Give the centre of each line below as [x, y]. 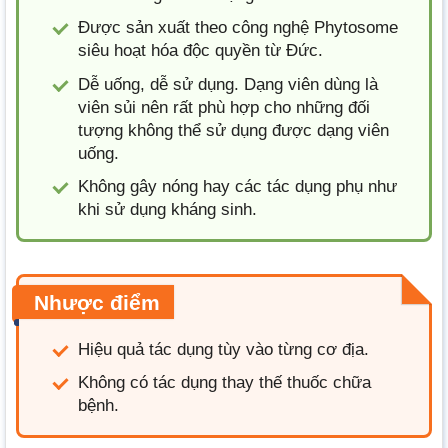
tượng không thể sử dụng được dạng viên [233, 130]
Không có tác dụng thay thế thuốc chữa [224, 383]
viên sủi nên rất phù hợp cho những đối [224, 107]
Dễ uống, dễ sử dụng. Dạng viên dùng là [228, 84]
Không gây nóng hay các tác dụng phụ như [237, 186]
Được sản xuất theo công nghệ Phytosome [238, 28]
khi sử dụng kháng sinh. [167, 209]
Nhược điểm [97, 303]
